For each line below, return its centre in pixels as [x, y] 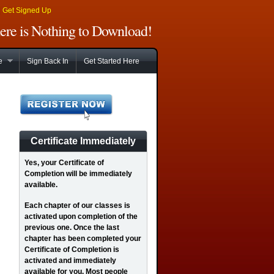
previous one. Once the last [72, 228]
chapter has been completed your [83, 239]
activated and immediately [70, 261]
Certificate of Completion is [72, 250]
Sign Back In [48, 61]
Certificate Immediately [83, 141]
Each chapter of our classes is [77, 206]
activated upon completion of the [81, 217]
